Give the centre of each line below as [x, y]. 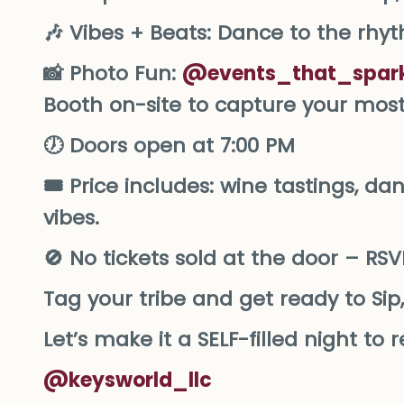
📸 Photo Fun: [113, 73]
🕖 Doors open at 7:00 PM [169, 145]
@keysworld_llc [128, 380]
